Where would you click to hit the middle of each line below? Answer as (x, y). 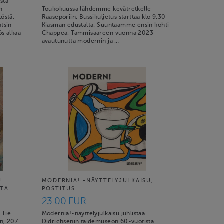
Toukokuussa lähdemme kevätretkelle (96, 9)
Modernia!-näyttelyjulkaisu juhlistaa (93, 213)
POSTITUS (58, 189)
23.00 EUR (64, 201)
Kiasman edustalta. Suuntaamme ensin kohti (105, 25)
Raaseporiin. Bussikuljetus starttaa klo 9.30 (104, 17)
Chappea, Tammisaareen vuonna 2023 (98, 33)
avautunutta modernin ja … (80, 41)
